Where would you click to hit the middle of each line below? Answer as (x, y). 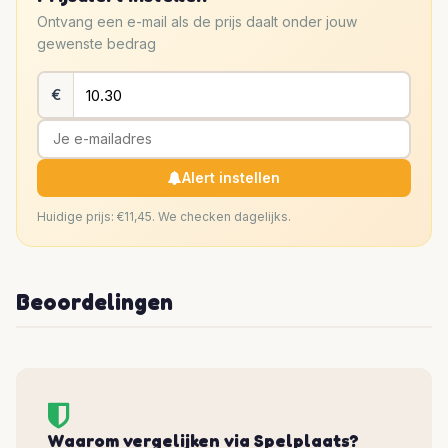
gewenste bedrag (96, 44)
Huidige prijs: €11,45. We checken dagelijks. (164, 217)
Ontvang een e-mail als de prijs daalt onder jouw (197, 22)
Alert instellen (231, 178)
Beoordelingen (94, 302)
